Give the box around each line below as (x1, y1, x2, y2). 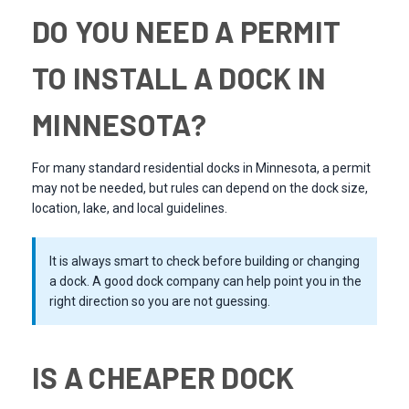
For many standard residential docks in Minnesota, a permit (32, 161, 371, 176)
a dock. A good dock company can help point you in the (49, 274, 362, 289)
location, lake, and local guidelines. (32, 201, 227, 216)
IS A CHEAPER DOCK (32, 360, 295, 395)
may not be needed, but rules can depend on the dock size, (32, 181, 368, 196)
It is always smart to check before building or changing (49, 254, 360, 269)
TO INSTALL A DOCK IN (32, 60, 326, 96)
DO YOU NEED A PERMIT (32, 14, 341, 49)
